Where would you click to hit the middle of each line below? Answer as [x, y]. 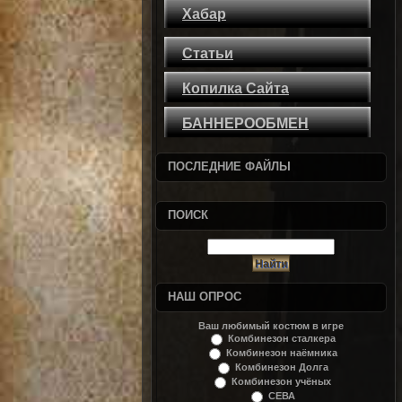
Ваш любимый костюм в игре [271, 326]
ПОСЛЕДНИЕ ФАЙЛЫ [229, 166]
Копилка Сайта [236, 88]
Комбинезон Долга [281, 367]
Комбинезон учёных [282, 381]
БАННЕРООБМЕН [245, 123]
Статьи [208, 53]
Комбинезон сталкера [281, 338]
